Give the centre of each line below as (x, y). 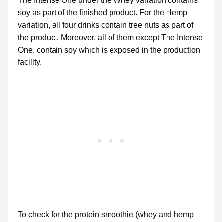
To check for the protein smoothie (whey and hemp (106, 215)
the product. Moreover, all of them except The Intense (110, 38)
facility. (32, 62)
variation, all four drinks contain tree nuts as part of (106, 25)
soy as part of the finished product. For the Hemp (103, 13)
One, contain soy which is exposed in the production (109, 50)
